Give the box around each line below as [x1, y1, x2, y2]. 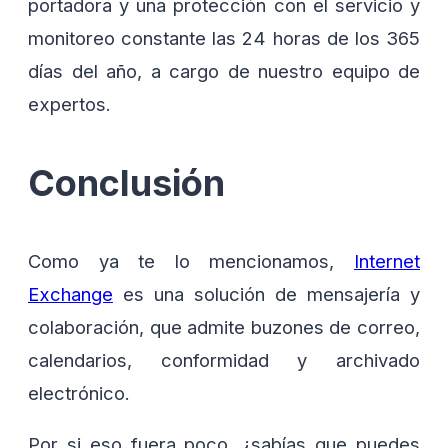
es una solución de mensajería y [113, 282, 420, 305]
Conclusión [28, 161, 225, 206]
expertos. [28, 93, 111, 116]
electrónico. [28, 381, 135, 404]
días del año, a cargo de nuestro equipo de [28, 60, 420, 83]
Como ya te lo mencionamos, [28, 249, 354, 272]
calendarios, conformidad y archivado [28, 348, 420, 371]
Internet [354, 249, 420, 272]
